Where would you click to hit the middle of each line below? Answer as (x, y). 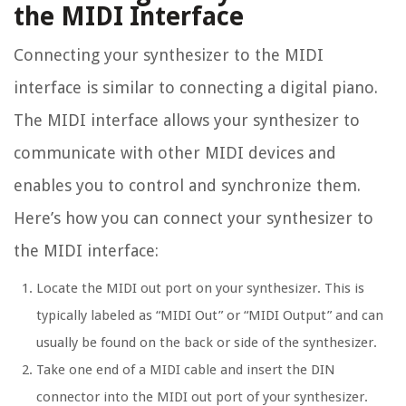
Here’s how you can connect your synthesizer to (193, 218)
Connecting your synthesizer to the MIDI (169, 55)
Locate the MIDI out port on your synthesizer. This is (200, 289)
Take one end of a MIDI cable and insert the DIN (186, 370)
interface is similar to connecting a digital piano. (196, 88)
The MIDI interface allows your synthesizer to (187, 121)
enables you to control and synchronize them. (187, 186)
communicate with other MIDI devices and (175, 153)
